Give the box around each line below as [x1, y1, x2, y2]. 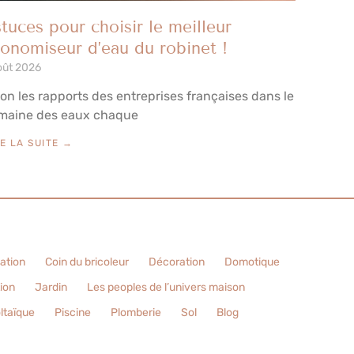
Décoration [149, 254, 205, 269]
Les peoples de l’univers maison [86, 280, 245, 294]
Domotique [224, 254, 280, 269]
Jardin [34, 280, 67, 294]
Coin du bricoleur [45, 254, 129, 269]
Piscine [54, 305, 91, 319]
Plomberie [110, 305, 161, 319]
